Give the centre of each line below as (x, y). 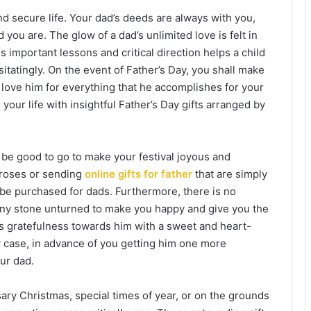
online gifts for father (137, 174)
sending (62, 174)
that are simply (230, 174)
